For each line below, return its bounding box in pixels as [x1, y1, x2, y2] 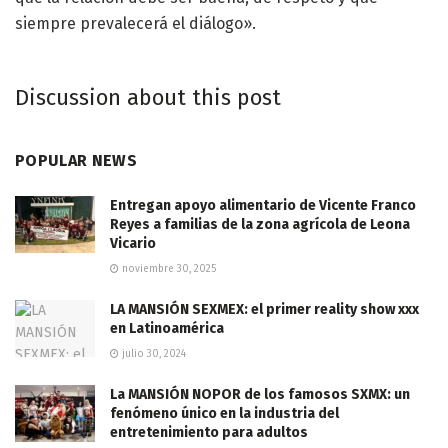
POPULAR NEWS [15, 150, 137, 170]
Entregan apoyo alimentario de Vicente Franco [110, 196, 416, 214]
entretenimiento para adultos [110, 423, 308, 441]
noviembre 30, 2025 [119, 262, 216, 275]
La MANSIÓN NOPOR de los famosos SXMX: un [110, 385, 410, 403]
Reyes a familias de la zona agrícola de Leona [110, 215, 410, 233]
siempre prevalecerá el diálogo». [15, 13, 256, 33]
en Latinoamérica [110, 319, 224, 337]
